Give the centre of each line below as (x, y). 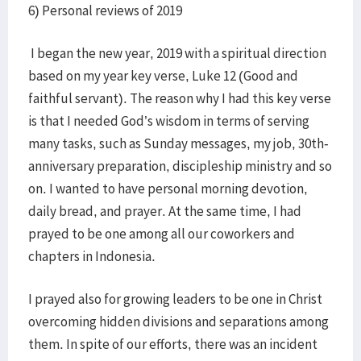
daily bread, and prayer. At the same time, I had (165, 211)
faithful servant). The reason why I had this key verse (180, 98)
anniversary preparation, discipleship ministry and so (180, 166)
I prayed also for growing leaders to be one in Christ (175, 299)
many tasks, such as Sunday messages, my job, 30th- (178, 143)
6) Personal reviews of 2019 (105, 10)
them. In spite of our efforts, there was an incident (173, 344)
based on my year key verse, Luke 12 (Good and (163, 76)
